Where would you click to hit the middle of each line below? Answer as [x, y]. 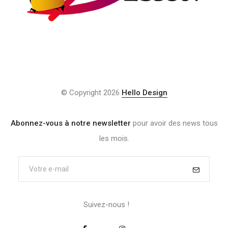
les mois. [114, 138]
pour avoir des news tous [175, 123]
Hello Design [144, 93]
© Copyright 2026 [91, 93]
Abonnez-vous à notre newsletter [72, 123]
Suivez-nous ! [106, 205]
